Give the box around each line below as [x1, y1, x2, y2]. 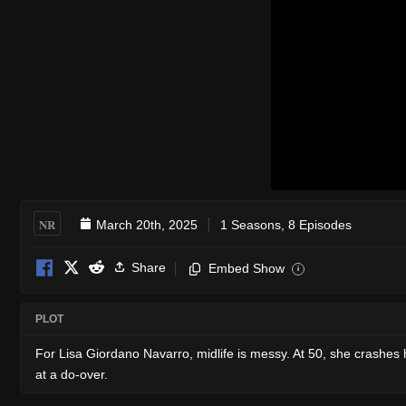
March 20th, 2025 [96, 217, 198, 232]
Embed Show [208, 260, 285, 275]
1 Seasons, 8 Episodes [220, 217, 352, 232]
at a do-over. [35, 366, 108, 382]
